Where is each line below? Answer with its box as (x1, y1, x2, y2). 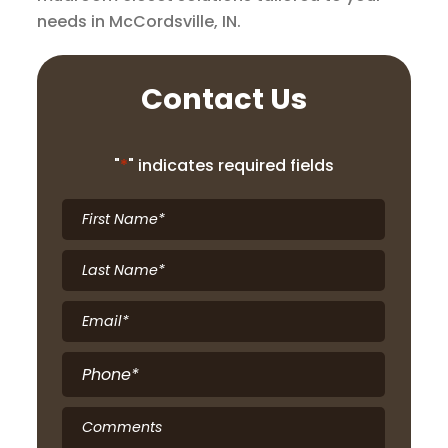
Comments (61, 409, 143, 430)
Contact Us (141, 79, 307, 120)
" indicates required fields (128, 154, 334, 178)
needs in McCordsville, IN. (37, 10, 242, 34)
